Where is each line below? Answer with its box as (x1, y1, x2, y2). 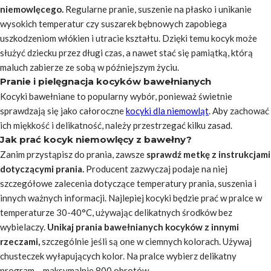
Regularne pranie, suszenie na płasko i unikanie (64, 4, 252, 15)
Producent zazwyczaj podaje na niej (86, 163, 227, 174)
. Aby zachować (209, 105, 269, 116)
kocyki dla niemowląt (126, 105, 209, 116)
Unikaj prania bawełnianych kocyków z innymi (47, 221, 239, 232)
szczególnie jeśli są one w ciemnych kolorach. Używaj (40, 236, 252, 247)
